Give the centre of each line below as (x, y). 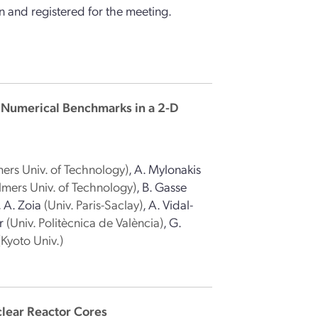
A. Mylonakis (168, 169)
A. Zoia (23, 204)
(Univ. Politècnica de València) (85, 222)
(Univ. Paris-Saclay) (94, 204)
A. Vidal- (171, 204)
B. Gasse (165, 186)
